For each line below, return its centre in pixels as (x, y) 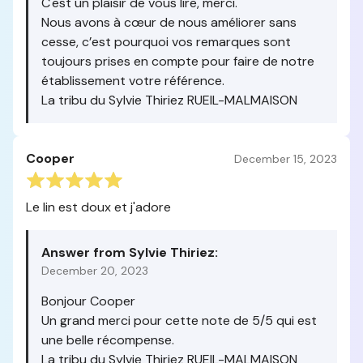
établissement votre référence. (133, 81)
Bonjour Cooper (88, 301)
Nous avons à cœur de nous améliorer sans (169, 22)
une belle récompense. (108, 340)
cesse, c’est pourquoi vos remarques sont (166, 42)
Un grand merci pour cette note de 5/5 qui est (179, 320)
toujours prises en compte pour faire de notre (178, 61)
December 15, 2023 (286, 158)
